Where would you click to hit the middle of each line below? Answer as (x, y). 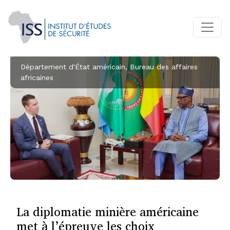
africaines (37, 78)
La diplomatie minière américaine (108, 212)
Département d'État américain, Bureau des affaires (109, 67)
